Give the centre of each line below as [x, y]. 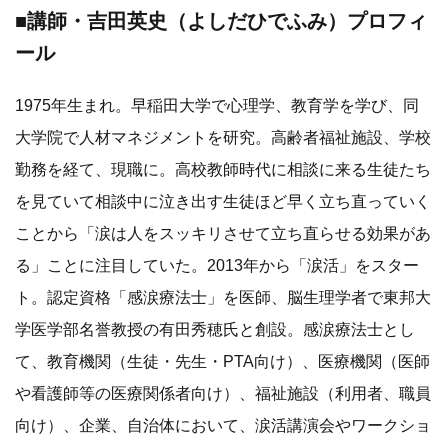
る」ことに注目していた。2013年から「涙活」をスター [217, 264]
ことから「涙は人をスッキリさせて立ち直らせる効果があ [223, 232]
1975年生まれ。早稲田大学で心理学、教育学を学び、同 [217, 104]
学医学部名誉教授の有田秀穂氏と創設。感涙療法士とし [215, 328]
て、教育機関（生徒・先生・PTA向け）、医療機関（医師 [222, 360]
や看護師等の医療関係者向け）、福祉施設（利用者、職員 [223, 392]
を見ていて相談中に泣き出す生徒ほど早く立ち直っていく [223, 200]
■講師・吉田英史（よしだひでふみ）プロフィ [221, 20]
